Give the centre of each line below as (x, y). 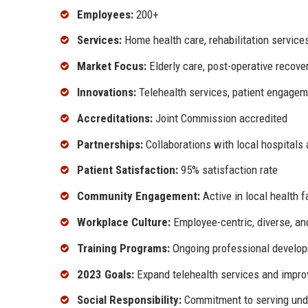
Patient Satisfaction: (128, 170)
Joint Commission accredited (220, 118)
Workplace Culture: (124, 222)
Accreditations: (115, 118)
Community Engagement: (139, 196)
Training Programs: (123, 248)
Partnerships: (110, 144)
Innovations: (107, 92)
